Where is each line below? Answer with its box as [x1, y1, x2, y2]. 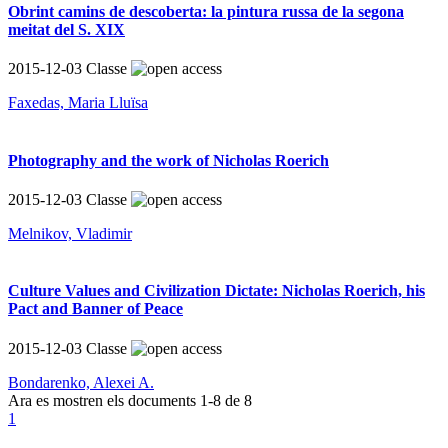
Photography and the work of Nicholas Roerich [8, 151, 329, 169]
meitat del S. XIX [8, 21, 125, 39]
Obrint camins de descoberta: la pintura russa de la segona [8, 3, 404, 21]
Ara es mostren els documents [8, 391, 200, 409]
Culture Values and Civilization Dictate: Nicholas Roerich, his [8, 282, 425, 300]
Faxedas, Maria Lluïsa [8, 94, 148, 112]
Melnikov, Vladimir [8, 224, 132, 242]
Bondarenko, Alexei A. [8, 373, 154, 391]
